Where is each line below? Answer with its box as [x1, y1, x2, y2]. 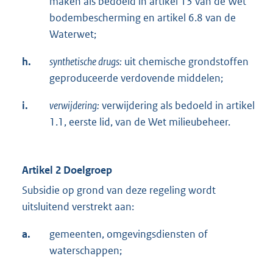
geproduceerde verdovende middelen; [49, 71, 223, 85]
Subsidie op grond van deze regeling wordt [22, 183, 216, 197]
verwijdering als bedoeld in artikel [99, 99, 255, 113]
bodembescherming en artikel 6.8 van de [49, 11, 236, 25]
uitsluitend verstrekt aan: [22, 200, 134, 214]
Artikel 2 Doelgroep [22, 163, 112, 177]
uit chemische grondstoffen [122, 55, 249, 69]
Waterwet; [49, 27, 96, 41]
